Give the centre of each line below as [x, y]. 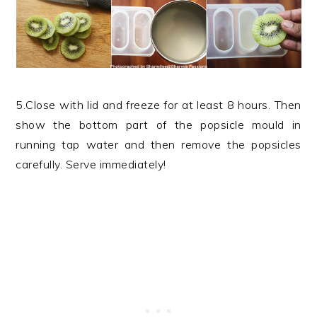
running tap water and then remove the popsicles [158, 144]
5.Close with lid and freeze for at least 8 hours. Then [158, 105]
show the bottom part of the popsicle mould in [158, 125]
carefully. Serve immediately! [91, 164]
